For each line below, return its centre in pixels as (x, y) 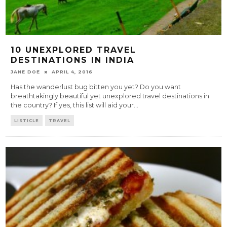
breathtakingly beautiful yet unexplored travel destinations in (110, 96)
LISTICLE (27, 121)
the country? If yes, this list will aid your (72, 105)
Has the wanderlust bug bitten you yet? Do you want (96, 87)
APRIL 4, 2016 (72, 72)
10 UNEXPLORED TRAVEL (74, 50)
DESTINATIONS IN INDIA (73, 60)
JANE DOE (26, 72)
